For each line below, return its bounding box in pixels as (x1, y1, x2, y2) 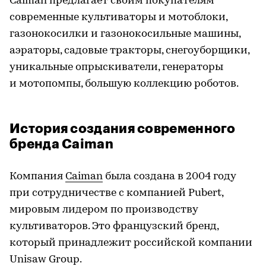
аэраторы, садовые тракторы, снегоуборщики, (9, 45, 249, 56)
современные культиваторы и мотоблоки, (9, 12, 227, 23)
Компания (9, 171, 65, 182)
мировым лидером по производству (9, 204, 198, 216)
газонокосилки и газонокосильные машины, (9, 28, 240, 40)
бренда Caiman (9, 138, 113, 151)
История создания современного (9, 122, 236, 135)
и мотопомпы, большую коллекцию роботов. (9, 78, 239, 90)
